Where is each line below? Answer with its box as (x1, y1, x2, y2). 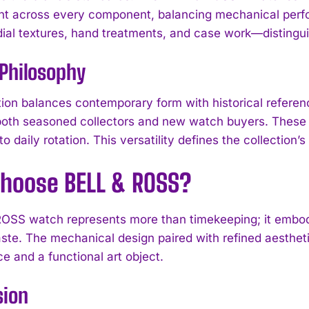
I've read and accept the (21, 257, 127, 269)
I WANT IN (121, 224, 171, 236)
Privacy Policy (127, 257, 184, 269)
